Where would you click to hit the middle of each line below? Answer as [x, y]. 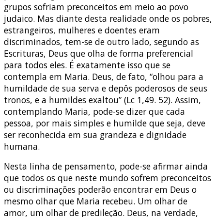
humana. [22, 146]
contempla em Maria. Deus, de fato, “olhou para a [104, 76]
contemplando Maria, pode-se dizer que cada [94, 111]
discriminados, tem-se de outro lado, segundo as [101, 41]
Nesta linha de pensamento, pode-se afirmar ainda [106, 166]
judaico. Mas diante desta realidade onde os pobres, [108, 18]
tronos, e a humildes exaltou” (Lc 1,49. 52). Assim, [102, 100]
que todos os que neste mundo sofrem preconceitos [108, 178]
